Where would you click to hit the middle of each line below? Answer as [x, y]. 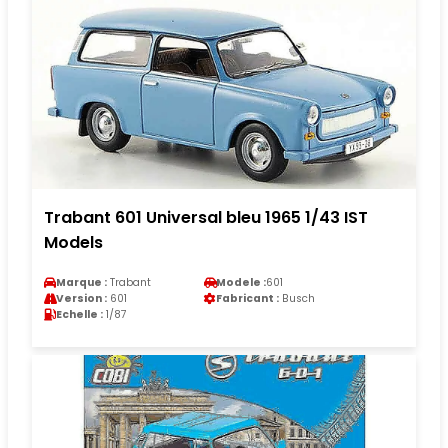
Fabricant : [247, 298]
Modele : [241, 282]
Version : [81, 298]
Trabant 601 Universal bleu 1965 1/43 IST [206, 217]
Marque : [81, 282]
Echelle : [79, 314]
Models [73, 242]
